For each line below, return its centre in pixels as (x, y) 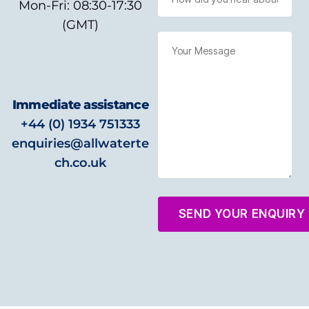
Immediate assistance (80, 105)
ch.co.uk (81, 163)
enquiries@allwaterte (81, 143)
